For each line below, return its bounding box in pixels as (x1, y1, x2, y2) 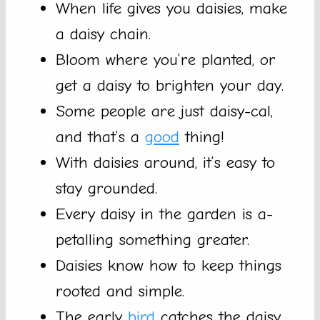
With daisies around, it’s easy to (56, 153, 275, 173)
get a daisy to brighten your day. (56, 76, 284, 96)
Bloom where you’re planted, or (56, 50, 276, 70)
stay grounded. (56, 179, 157, 199)
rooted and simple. (56, 281, 184, 301)
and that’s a (56, 127, 145, 147)
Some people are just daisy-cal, (56, 101, 273, 121)
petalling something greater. (56, 230, 249, 250)
